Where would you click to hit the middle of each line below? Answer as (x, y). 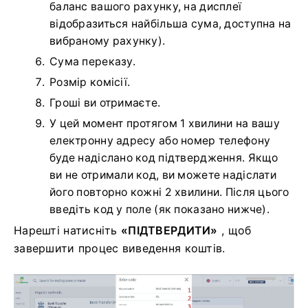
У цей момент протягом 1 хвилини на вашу (165, 123)
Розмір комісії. (90, 82)
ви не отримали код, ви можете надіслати (163, 175)
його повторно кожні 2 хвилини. (137, 192)
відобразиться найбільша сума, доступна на (170, 23)
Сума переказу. (92, 61)
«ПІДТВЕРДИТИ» (169, 230)
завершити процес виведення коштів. (120, 248)
